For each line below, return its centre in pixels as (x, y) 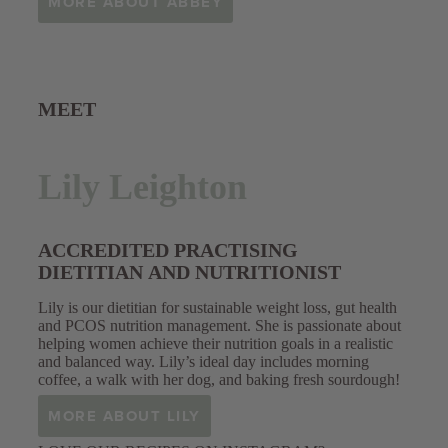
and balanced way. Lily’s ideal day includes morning (203, 362)
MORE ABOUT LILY (124, 416)
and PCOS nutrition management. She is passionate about (219, 326)
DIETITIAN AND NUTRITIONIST (189, 272)
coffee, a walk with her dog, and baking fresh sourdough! (219, 380)
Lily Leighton (142, 186)
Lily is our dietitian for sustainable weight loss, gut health (217, 308)
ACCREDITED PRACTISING (168, 250)
